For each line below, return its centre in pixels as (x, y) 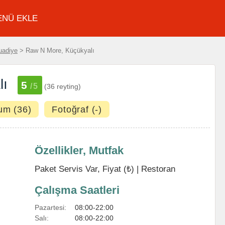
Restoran (158, 169)
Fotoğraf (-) (77, 109)
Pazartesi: (50, 207)
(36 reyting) (63, 86)
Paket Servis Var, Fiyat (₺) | (88, 169)
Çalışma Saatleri (77, 190)
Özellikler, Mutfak (79, 150)
